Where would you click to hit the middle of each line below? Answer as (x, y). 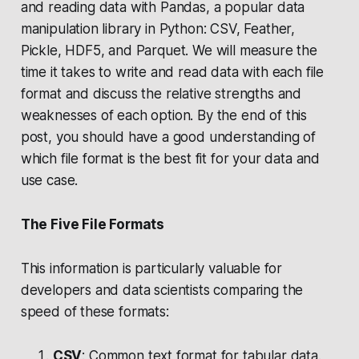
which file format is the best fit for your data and (170, 158)
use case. (49, 180)
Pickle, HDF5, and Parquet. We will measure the (169, 50)
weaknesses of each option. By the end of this (164, 115)
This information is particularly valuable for (151, 268)
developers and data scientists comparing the (162, 290)
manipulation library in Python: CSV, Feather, (158, 28)
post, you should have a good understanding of (168, 137)
